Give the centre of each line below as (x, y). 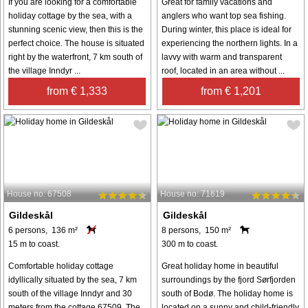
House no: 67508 (39, 194)
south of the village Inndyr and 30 (70, 294)
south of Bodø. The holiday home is (228, 294)
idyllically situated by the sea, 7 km (73, 280)
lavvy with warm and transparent (222, 57)
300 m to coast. (190, 244)
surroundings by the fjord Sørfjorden (229, 280)
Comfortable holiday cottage (61, 266)
